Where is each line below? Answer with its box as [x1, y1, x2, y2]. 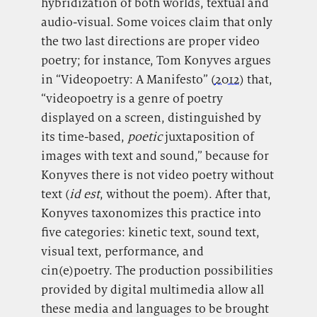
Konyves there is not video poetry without [40, 167, 274, 183]
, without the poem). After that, [99, 186, 271, 202]
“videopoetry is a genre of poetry [40, 91, 223, 107]
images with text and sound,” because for [40, 148, 269, 164]
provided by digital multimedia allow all [40, 282, 264, 298]
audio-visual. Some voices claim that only [40, 14, 272, 30]
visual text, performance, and [40, 243, 204, 260]
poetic [127, 129, 165, 145]
